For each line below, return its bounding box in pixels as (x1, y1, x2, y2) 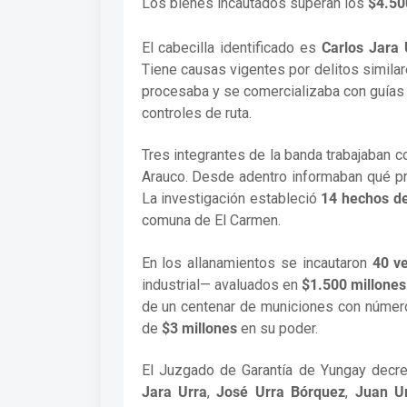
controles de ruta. (141, 104, 252, 122)
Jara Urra (141, 383, 207, 402)
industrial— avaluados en (141, 275, 302, 293)
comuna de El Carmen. (141, 212, 281, 230)
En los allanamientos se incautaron (141, 253, 372, 272)
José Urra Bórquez (216, 383, 346, 402)
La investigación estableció (141, 190, 322, 208)
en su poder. (236, 319, 318, 337)
